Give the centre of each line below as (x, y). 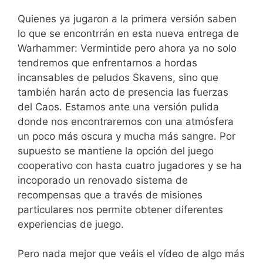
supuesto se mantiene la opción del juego (116, 151)
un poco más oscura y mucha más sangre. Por (127, 136)
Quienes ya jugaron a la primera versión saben (127, 18)
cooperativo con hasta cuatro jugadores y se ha (130, 165)
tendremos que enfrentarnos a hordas (107, 63)
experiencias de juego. (71, 224)
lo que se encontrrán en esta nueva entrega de (128, 33)
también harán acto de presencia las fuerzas (123, 92)
